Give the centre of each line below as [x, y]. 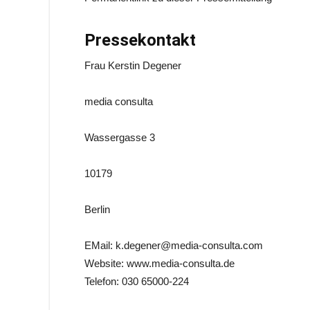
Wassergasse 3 [120, 137]
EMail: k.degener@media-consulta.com [174, 245]
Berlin [97, 209]
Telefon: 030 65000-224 [137, 281]
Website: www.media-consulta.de [159, 263]
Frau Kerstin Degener [133, 65]
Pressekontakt [140, 40]
